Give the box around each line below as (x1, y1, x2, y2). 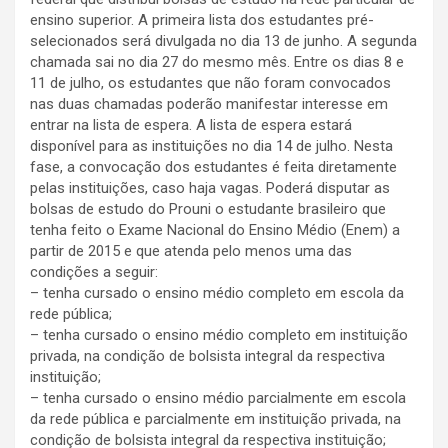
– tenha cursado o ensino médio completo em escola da (30, 283, 404, 302)
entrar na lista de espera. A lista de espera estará (30, 115, 352, 134)
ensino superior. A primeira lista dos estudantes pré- (30, 10, 374, 29)
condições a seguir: (30, 262, 158, 281)
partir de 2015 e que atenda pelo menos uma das (30, 241, 352, 260)
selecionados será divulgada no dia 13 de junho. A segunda (30, 31, 417, 50)
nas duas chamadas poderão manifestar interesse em (30, 94, 388, 113)
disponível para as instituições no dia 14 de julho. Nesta (30, 136, 393, 155)
